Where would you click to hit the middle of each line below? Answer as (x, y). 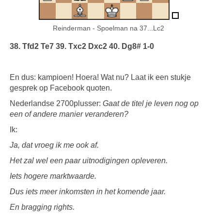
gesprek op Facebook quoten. (61, 88)
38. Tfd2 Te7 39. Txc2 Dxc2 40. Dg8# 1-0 (82, 46)
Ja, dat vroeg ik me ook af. (54, 145)
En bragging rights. (42, 207)
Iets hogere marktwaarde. (53, 176)
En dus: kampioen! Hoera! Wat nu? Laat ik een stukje (100, 77)
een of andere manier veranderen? (69, 114)
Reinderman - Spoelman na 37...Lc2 (108, 28)
